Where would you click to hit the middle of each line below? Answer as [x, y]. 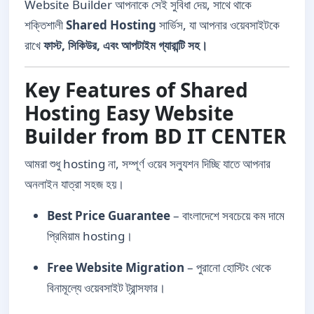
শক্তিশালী [45, 25]
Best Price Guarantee [109, 216]
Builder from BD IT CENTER [155, 136]
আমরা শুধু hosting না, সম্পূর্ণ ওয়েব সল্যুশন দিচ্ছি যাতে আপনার [148, 164]
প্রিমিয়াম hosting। [90, 236]
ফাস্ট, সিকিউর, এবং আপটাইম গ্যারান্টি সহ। [125, 45]
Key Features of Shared [136, 90]
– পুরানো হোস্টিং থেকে [228, 267]
